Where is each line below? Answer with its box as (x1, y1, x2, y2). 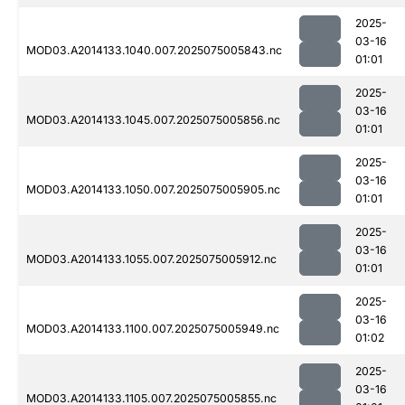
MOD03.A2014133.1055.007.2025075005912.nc (26, 252, 277, 267)
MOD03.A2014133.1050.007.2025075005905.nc (26, 183, 280, 197)
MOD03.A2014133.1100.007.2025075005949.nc (26, 322, 279, 336)
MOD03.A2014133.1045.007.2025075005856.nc (26, 113, 280, 127)
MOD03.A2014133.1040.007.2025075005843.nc (26, 43, 282, 58)
